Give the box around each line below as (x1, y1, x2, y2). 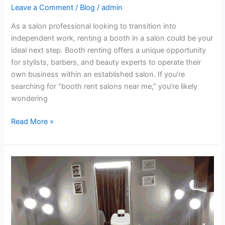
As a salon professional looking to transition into (11, 22, 177, 31)
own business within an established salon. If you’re (11, 70, 185, 79)
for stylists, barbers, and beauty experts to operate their (11, 58, 201, 67)
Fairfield (11, 205, 38, 214)
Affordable (11, 157, 47, 166)
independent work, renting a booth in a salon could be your (11, 34, 213, 43)
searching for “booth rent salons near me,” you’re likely (11, 82, 198, 91)
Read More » (11, 117, 54, 127)
